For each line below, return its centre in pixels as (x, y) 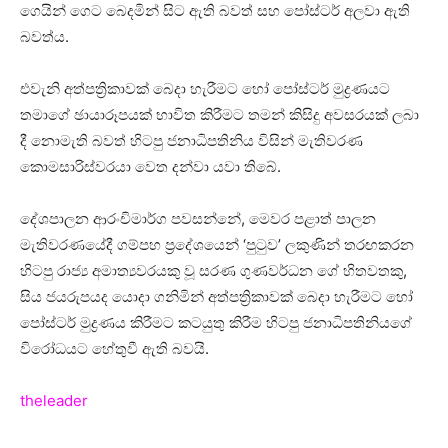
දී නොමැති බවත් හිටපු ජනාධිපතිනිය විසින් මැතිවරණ (191, 141)
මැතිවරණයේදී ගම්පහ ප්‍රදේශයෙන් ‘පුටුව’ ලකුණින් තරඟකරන (217, 245)
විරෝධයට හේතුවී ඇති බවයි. (114, 349)
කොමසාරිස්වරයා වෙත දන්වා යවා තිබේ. (150, 167)
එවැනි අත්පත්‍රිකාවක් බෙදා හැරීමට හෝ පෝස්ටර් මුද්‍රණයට (205, 89)
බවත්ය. (44, 37)
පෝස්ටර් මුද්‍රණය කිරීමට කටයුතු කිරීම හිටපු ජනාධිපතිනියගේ (216, 323)
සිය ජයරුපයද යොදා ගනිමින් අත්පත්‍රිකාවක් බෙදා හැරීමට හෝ (216, 297)
